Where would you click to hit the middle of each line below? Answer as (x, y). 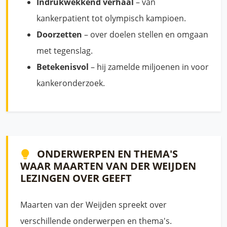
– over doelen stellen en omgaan (145, 34)
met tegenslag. (65, 51)
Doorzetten (59, 34)
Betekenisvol (63, 67)
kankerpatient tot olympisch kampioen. (111, 18)
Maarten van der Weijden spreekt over (93, 205)
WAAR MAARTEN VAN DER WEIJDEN (108, 166)
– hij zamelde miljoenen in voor (149, 67)
